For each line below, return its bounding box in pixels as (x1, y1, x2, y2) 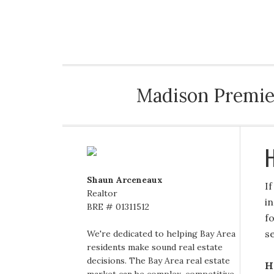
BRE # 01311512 (87, 201, 149, 212)
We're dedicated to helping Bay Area (87, 228, 235, 239)
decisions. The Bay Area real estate (87, 255, 230, 266)
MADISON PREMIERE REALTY (62, 9, 246, 31)
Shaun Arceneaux (87, 174, 163, 185)
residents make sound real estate (87, 242, 223, 253)
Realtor (87, 188, 117, 199)
